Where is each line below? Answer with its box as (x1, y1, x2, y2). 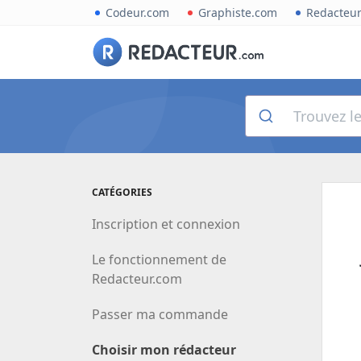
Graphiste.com (198, 5, 277, 20)
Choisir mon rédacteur (92, 340, 236, 359)
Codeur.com (106, 5, 169, 20)
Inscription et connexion (92, 214, 240, 233)
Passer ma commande (92, 305, 228, 323)
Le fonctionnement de (92, 250, 226, 268)
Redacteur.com (92, 269, 182, 288)
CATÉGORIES (92, 185, 152, 199)
